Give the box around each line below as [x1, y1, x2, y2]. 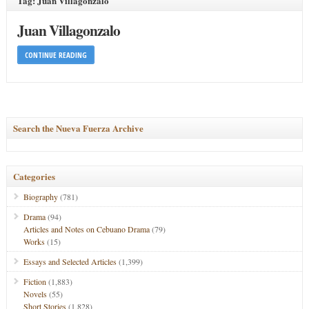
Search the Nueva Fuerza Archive [12, 121, 143, 134]
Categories [12, 170, 55, 183]
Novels [23, 288, 47, 299]
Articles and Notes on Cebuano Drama [23, 223, 150, 235]
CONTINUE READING [24, 50, 87, 60]
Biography [23, 191, 58, 202]
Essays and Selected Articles [23, 256, 117, 267]
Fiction [23, 276, 46, 287]
